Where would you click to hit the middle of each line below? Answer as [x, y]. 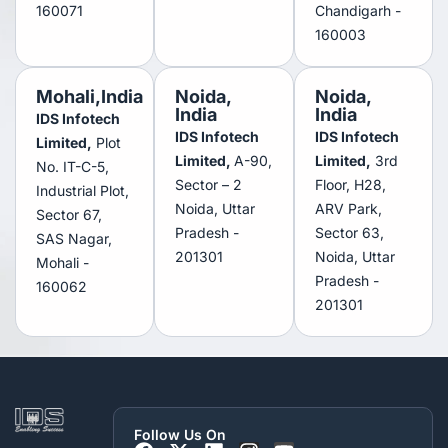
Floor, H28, [350, 184]
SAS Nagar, [74, 238]
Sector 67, [69, 214]
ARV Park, [348, 208]
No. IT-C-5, [72, 166]
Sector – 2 [209, 184]
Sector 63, [349, 232]
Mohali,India [89, 96]
